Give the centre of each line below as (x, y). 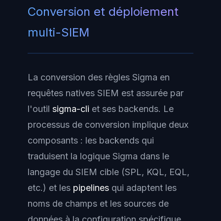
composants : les (63, 141)
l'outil (40, 109)
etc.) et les (50, 188)
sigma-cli (71, 109)
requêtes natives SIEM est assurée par (106, 93)
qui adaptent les (143, 188)
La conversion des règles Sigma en (99, 77)
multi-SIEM (58, 33)
